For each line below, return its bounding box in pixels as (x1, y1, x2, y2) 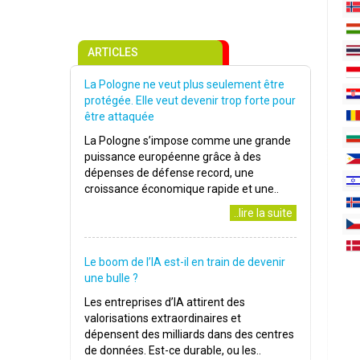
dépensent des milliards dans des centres (84, 328, 294, 342)
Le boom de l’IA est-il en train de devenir (84, 256, 285, 269)
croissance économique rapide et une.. (84, 182, 279, 196)
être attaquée (84, 110, 154, 124)
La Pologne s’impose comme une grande (84, 134, 291, 148)
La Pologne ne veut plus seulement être (84, 78, 284, 92)
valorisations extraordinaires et (84, 312, 241, 325)
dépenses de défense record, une (84, 166, 254, 180)
